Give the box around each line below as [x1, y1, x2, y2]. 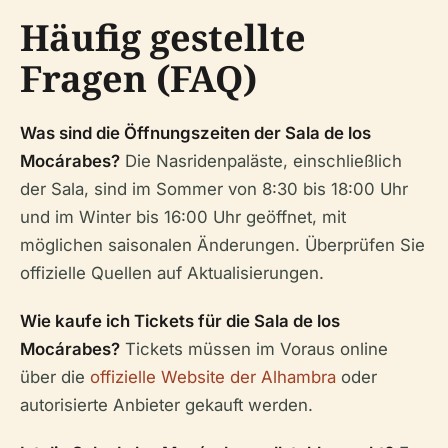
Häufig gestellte [20, 13, 306, 63]
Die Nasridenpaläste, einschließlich [120, 151, 402, 172]
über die [20, 367, 90, 388]
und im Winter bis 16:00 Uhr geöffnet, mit [20, 207, 346, 228]
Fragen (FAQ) [20, 54, 257, 104]
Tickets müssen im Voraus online [120, 339, 388, 360]
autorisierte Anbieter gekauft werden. [20, 395, 313, 416]
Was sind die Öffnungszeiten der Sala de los [20, 123, 371, 144]
